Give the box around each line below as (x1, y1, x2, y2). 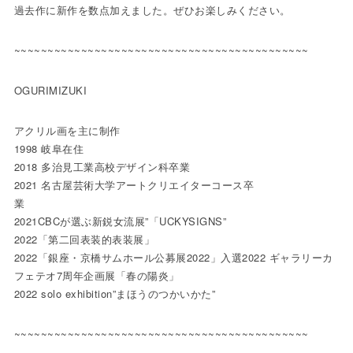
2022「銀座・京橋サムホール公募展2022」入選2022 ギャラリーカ (13, 250, 333, 266)
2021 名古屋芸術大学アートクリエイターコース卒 (13, 177, 255, 193)
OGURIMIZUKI (13, 83, 87, 98)
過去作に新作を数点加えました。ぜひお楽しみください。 (13, 2, 291, 18)
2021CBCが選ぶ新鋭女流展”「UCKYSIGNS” (13, 214, 227, 229)
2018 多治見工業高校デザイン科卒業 (13, 159, 191, 175)
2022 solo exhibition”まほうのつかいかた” (13, 286, 216, 302)
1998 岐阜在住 (13, 141, 84, 157)
